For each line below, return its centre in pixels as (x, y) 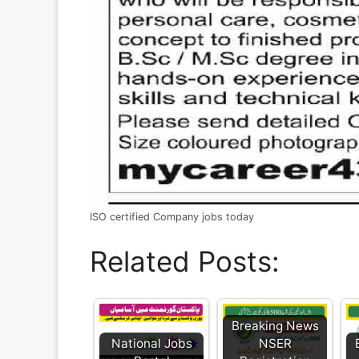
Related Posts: (185, 262)
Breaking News (275, 326)
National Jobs (151, 344)
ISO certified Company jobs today (172, 216)
